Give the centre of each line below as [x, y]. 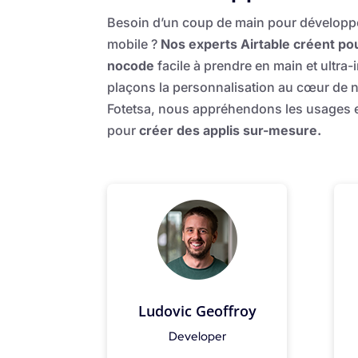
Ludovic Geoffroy [197, 310]
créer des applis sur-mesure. [231, 130]
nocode [133, 65]
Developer [197, 336]
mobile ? [134, 44]
